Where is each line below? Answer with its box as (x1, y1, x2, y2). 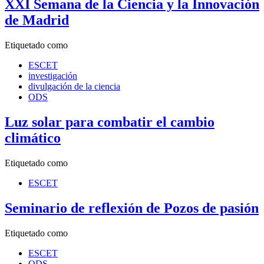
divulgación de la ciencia (28, 81, 120, 92)
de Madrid (5, 12, 69, 28)
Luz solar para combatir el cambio (5, 114, 214, 130)
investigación (28, 71, 77, 81)
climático (5, 130, 61, 146)
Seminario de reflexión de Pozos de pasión (5, 200, 259, 216)
